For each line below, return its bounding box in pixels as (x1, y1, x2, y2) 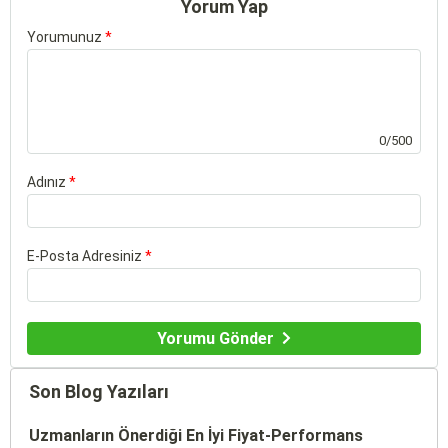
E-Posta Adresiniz (27, 247, 145, 264)
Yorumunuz (27, 28, 105, 45)
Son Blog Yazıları (29, 380, 169, 402)
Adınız (27, 173, 69, 190)
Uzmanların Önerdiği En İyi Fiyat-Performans (29, 425, 363, 445)
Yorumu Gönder (157, 328, 275, 348)
